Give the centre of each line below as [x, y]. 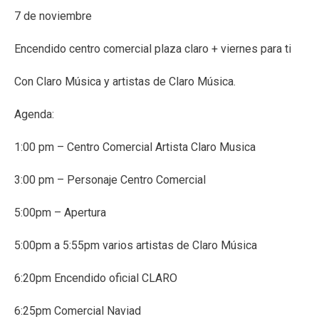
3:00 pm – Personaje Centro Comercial [110, 180]
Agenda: [34, 115]
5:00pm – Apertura [60, 213]
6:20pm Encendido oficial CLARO [96, 278]
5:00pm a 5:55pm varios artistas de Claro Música [136, 246]
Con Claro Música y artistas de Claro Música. [125, 82]
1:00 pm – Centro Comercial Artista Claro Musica [135, 147]
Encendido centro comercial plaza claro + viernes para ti [153, 49]
